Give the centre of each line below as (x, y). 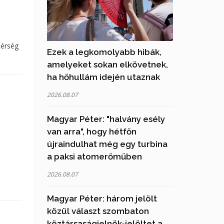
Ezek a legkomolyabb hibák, (104, 52)
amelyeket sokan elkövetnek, (107, 64)
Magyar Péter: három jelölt (102, 198)
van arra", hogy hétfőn (91, 131)
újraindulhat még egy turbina (107, 144)
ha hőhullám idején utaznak (103, 77)
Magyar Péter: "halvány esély (106, 119)
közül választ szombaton (98, 211)
